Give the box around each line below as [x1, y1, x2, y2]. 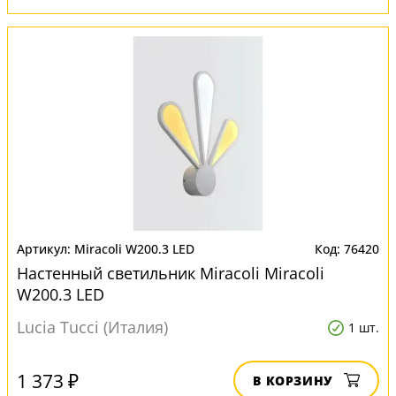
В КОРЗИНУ [253, 372, 333, 389]
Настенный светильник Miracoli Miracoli [17, 263, 324, 284]
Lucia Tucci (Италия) [17, 316, 168, 338]
